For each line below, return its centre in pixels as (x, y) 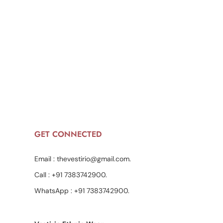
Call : (42, 175)
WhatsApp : (53, 191)
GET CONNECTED (68, 134)
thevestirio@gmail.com (92, 159)
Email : (44, 159)
